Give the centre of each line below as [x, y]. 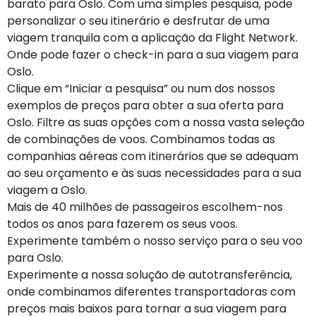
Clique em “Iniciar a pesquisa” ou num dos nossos [141, 89]
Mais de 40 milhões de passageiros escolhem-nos [145, 207]
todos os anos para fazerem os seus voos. [122, 224]
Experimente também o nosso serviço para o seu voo [155, 241]
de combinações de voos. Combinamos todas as [141, 139]
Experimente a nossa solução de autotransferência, [150, 275]
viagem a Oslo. [47, 190]
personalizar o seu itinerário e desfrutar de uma [138, 21]
